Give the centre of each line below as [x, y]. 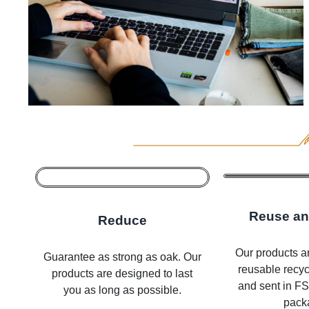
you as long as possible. [122, 290]
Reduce [122, 221]
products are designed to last [122, 274]
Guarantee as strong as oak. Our [122, 257]
